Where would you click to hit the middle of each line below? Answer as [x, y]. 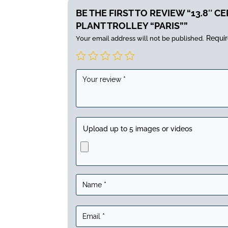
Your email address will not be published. [140, 39]
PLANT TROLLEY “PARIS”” [132, 26]
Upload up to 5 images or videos [138, 129]
